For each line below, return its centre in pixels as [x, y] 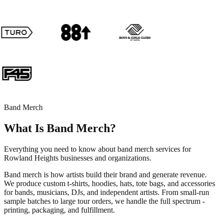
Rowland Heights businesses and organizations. [78, 158]
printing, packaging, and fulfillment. [59, 210]
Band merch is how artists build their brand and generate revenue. [105, 174]
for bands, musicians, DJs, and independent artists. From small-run [107, 192]
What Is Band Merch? [60, 128]
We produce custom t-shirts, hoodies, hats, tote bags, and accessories [110, 183]
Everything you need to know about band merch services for [97, 149]
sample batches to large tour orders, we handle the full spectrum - [104, 201]
